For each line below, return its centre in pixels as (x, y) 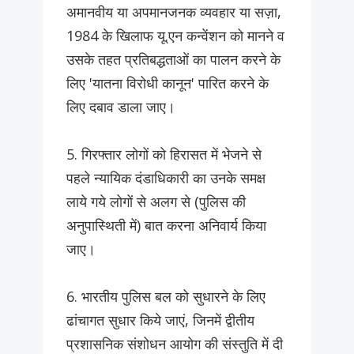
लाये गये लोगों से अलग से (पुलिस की (156, 202)
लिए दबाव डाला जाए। (121, 107)
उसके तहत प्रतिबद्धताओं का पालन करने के (173, 60)
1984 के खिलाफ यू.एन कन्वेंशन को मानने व (175, 36)
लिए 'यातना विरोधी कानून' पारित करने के (168, 83)
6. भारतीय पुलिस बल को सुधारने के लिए (166, 297)
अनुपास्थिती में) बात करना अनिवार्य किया (166, 226)
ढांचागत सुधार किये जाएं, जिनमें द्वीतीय (160, 320)
